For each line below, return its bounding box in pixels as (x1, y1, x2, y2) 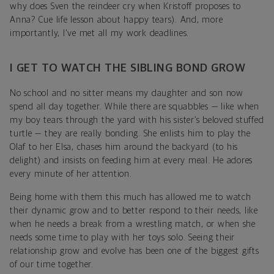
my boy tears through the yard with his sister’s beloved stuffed (10, 115, 264, 125)
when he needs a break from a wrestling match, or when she (10, 219, 256, 229)
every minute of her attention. (10, 169, 132, 179)
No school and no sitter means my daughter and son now (10, 88, 243, 98)
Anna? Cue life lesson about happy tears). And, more (10, 15, 223, 24)
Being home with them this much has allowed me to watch (10, 192, 251, 202)
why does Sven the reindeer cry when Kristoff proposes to (10, 1, 241, 11)
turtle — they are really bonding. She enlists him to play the (10, 128, 251, 138)
